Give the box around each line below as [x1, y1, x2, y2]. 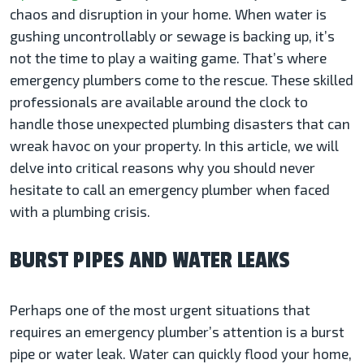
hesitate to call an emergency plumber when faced [10, 181, 330, 198]
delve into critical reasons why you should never [10, 159, 315, 176]
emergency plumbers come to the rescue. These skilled [10, 71, 353, 89]
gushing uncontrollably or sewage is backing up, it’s [10, 28, 335, 45]
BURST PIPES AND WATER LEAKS [10, 247, 290, 275]
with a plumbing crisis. [10, 203, 150, 220]
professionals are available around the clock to [10, 93, 308, 110]
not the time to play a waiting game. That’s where [10, 50, 327, 67]
